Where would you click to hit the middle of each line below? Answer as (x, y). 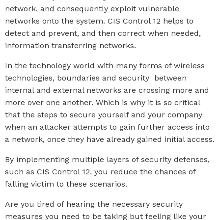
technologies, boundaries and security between (96, 78)
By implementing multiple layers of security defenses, (107, 159)
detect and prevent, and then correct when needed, (103, 33)
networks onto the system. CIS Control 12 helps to (99, 21)
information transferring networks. (70, 45)
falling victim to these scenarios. (66, 184)
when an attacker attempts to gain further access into (107, 127)
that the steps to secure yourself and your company (104, 115)
